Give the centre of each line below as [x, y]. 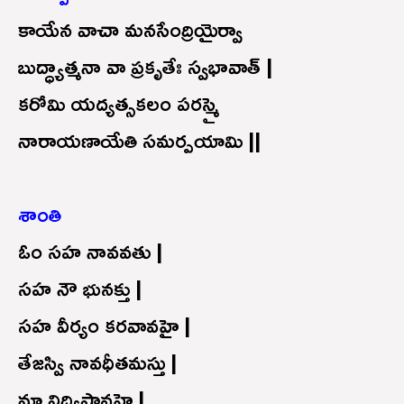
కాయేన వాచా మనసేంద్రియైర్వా [130, 28]
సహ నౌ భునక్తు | [80, 287]
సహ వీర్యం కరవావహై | [104, 324]
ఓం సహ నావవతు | [90, 250]
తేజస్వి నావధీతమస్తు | [97, 361]
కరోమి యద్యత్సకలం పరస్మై [119, 102]
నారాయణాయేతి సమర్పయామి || [139, 139]
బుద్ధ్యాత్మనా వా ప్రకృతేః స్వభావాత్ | [145, 65]
